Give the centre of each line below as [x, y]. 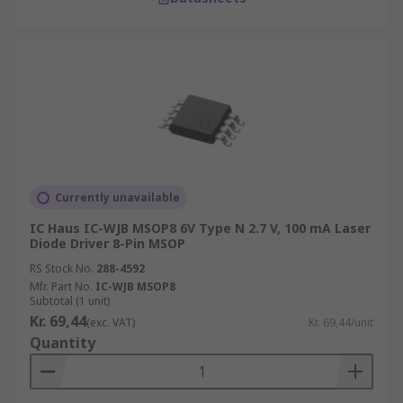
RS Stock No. [62, 269]
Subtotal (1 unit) [70, 301]
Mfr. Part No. [61, 287]
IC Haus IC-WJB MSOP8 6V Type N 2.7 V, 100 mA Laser [200, 228]
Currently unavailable [117, 197]
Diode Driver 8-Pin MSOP [107, 243]
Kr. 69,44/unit [341, 322]
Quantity [63, 343]
